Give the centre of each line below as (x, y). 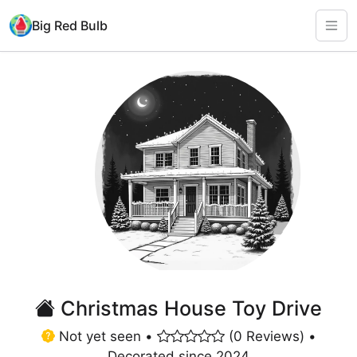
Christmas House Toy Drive (188, 308)
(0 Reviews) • (270, 336)
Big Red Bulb (70, 25)
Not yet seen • (106, 336)
